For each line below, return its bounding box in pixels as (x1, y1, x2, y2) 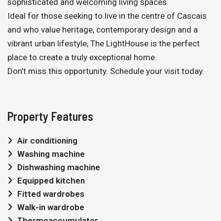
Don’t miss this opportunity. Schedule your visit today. (7, 66, 204, 76)
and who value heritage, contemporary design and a (7, 25, 198, 35)
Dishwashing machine (17, 162, 100, 172)
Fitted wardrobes (17, 189, 84, 199)
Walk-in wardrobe (17, 202, 84, 212)
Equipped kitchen (17, 176, 85, 185)
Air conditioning (17, 136, 77, 146)
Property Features (7, 109, 93, 123)
